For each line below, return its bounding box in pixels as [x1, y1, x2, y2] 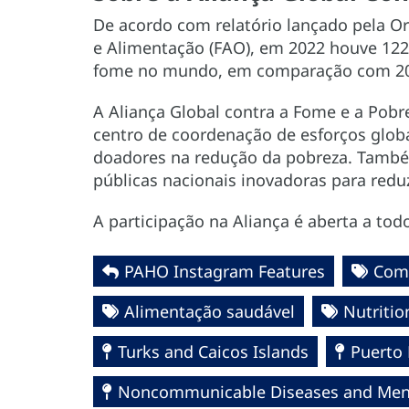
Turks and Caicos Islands [118, 341, 309, 363]
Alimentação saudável [124, 300, 295, 323]
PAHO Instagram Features [124, 260, 325, 283]
